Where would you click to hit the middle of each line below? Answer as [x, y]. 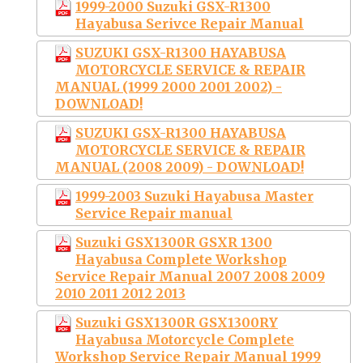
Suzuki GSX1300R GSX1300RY [177, 322]
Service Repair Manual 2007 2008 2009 [190, 276]
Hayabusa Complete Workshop [181, 259]
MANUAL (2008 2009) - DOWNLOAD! [179, 167]
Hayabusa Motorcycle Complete [185, 339]
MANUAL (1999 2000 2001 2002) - [169, 86]
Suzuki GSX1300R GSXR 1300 [174, 242]
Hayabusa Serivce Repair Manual [190, 23]
